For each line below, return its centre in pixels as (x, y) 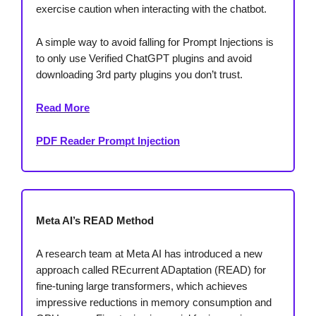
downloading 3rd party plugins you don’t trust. (139, 75)
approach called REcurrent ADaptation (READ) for (151, 270)
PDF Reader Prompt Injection (108, 141)
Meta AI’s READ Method (95, 221)
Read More (63, 108)
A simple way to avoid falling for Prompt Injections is (155, 42)
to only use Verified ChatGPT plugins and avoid (144, 59)
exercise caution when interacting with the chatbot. (151, 9)
